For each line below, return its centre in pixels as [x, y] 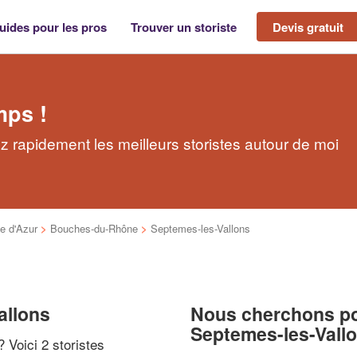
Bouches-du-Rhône [94, 228]
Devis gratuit [308, 27]
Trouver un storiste [184, 27]
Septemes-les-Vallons [200, 228]
